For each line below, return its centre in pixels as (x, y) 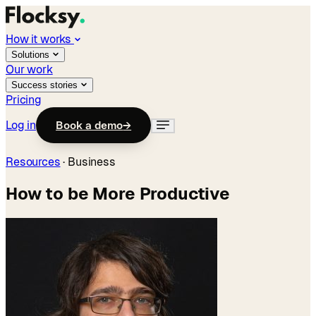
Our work (29, 69)
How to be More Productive (118, 193)
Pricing (24, 100)
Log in (21, 125)
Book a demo (90, 125)
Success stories (46, 85)
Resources (33, 162)
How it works (40, 39)
